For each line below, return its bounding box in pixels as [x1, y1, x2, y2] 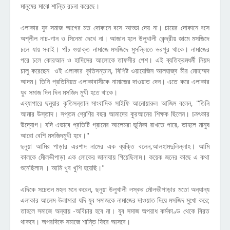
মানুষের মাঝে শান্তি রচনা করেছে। [21, 1, 100, 11]
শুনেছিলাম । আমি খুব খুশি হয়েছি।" [21, 163, 105, 172]
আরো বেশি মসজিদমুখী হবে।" [21, 130, 89, 140]
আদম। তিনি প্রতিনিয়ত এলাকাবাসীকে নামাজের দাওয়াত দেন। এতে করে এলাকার [21, 76, 209, 86]
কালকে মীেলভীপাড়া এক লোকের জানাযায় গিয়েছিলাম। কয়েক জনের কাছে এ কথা [21, 152, 209, 162]
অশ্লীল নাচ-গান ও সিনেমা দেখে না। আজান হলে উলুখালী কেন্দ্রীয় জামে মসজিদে [21, 33, 209, 43]
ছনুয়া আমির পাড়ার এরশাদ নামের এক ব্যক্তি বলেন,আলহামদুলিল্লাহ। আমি [21, 141, 209, 151]
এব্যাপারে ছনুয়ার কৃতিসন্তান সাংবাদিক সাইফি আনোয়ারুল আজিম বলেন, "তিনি [21, 98, 209, 108]
